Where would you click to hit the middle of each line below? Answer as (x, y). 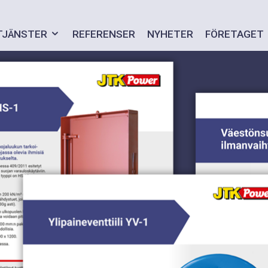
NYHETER (170, 34)
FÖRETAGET (234, 34)
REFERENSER (103, 34)
